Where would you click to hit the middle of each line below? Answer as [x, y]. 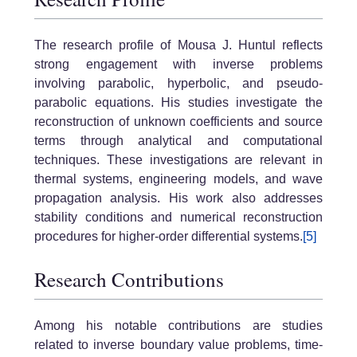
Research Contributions [129, 279]
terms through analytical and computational [178, 141]
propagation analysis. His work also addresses [178, 198]
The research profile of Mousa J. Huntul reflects [178, 45]
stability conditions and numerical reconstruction [178, 218]
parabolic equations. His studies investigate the [178, 103]
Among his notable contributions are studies [178, 325]
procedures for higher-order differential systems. [169, 237]
